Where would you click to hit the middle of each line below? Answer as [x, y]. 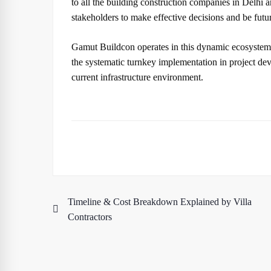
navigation [93, 238]
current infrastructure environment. [137, 77]
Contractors [90, 217]
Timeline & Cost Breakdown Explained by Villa [160, 202]
